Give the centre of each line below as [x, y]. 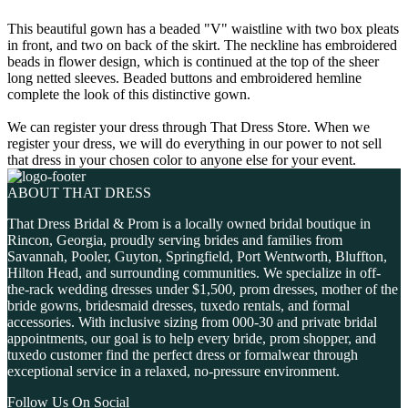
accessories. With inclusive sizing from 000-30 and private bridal [192, 321]
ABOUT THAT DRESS [79, 192]
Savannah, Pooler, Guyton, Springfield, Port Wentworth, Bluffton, [197, 256]
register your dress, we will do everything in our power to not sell [194, 143]
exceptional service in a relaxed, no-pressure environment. [173, 371]
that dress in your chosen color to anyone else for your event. [182, 159]
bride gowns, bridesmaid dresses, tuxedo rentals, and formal [178, 305]
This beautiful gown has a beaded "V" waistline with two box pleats [203, 28]
